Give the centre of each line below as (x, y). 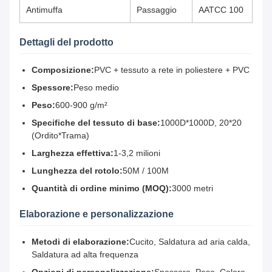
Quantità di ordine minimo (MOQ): (102, 189)
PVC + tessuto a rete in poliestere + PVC (172, 70)
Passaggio (157, 10)
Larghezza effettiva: (73, 153)
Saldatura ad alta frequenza (85, 255)
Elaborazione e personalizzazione (97, 214)
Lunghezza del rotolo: (77, 171)
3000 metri (192, 189)
